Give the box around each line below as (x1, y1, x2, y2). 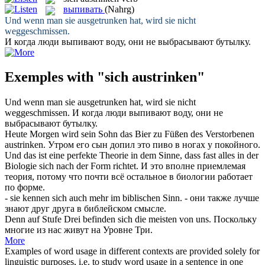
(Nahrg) (105, 4, 134, 15)
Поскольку (214, 214, 257, 225)
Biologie (5, 161, 39, 172)
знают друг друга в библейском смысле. (5, 203, 166, 214)
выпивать (63, 4, 102, 15)
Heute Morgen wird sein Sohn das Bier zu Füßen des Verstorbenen (5, 129, 254, 140)
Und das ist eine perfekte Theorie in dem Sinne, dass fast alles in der (5, 150, 258, 161)
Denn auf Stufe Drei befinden (5, 214, 118, 225)
